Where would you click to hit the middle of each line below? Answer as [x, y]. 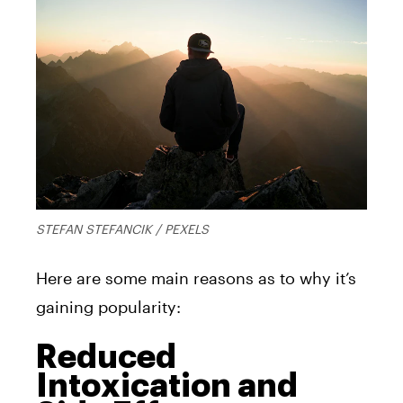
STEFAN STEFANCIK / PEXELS [122, 228]
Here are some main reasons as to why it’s [196, 278]
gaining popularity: [108, 306]
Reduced [106, 357]
